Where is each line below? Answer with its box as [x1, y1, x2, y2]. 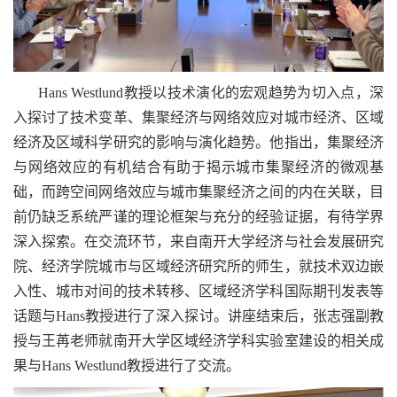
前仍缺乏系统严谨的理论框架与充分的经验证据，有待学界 [13, 209, 384, 225]
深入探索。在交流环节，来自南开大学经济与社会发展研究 [13, 234, 384, 250]
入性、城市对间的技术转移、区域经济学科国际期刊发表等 [13, 284, 384, 300]
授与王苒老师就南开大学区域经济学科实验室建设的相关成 [13, 333, 384, 349]
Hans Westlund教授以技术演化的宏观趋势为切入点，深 [38, 85, 384, 101]
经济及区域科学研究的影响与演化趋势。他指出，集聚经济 [13, 135, 384, 151]
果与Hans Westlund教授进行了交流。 [13, 358, 240, 374]
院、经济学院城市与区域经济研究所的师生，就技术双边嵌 [13, 259, 384, 275]
